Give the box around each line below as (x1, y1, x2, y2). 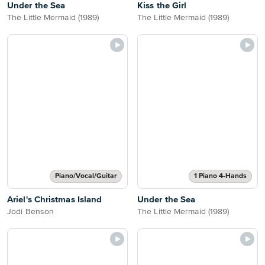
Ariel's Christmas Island (7, 195, 102, 204)
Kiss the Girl (137, 1, 187, 10)
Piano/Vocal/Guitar (55, 173, 117, 180)
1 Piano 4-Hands (194, 173, 247, 180)
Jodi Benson (7, 208, 54, 216)
